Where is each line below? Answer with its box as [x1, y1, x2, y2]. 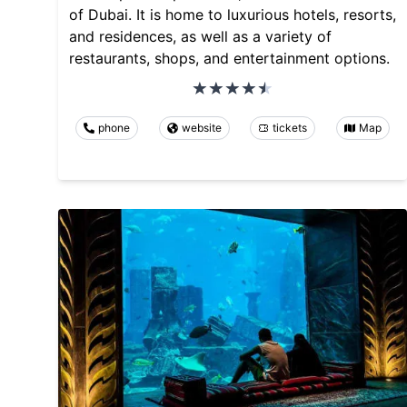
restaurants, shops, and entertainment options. [69, 48, 390, 67]
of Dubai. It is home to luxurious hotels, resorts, [69, 5, 396, 24]
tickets [273, 120, 308, 134]
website [181, 120, 222, 134]
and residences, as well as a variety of [69, 26, 332, 45]
